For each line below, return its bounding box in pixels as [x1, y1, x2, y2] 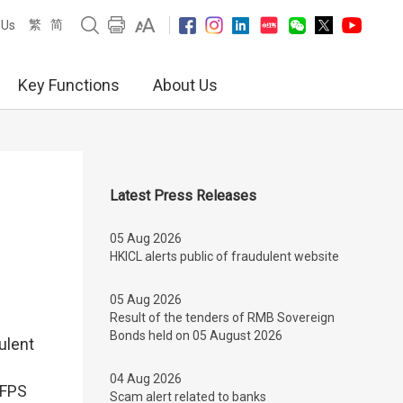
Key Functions [18, 76, 120, 94]
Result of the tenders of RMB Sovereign [110, 310, 335, 325]
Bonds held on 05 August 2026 [110, 328, 282, 343]
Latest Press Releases [110, 187, 256, 204]
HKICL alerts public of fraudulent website [110, 249, 339, 264]
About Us [153, 76, 218, 94]
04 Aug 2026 [110, 372, 182, 386]
